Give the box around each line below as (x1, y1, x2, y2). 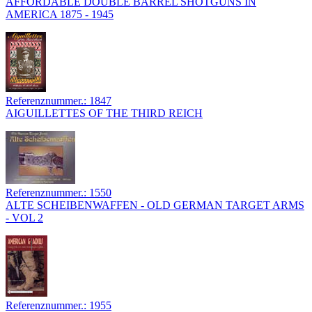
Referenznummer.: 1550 (6, 187, 111, 199)
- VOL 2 (6, 212, 43, 224)
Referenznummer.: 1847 (6, 95, 111, 107)
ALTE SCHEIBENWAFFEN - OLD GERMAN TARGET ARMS (6, 199, 304, 212)
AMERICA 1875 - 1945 (6, 8, 114, 21)
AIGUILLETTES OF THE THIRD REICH (6, 107, 203, 120)
